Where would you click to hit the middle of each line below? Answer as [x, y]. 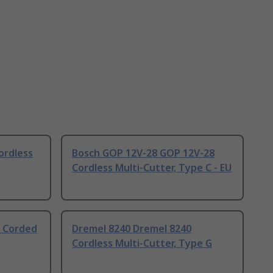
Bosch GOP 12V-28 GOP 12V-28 [143, 153]
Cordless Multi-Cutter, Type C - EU [152, 168]
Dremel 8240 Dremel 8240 [132, 229]
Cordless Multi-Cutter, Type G [142, 243]
